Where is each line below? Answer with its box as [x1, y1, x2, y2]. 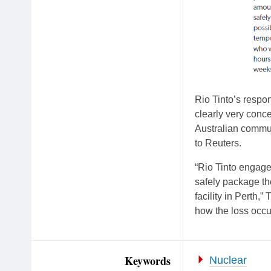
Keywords [125, 253, 171, 269]
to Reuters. [195, 138, 241, 149]
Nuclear [209, 254, 247, 267]
